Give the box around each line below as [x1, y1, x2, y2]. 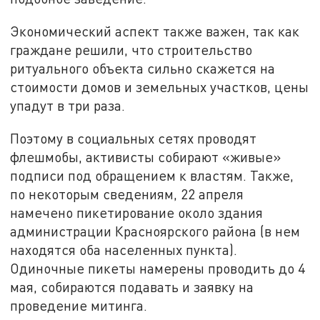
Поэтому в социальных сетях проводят [10, 129, 257, 146]
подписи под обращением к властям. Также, [10, 166, 294, 184]
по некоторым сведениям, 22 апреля [10, 185, 244, 202]
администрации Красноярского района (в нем [10, 222, 301, 239]
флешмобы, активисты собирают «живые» [10, 148, 281, 165]
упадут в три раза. [10, 97, 126, 114]
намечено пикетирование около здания [10, 204, 264, 221]
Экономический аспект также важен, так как [10, 23, 300, 40]
